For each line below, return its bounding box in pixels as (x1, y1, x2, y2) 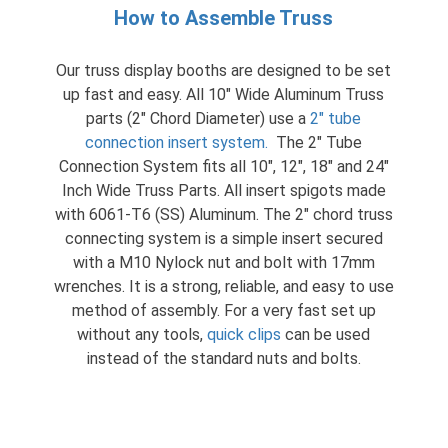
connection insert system (85, 132, 266, 152)
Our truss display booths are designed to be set (56, 60, 392, 80)
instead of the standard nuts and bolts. (86, 348, 361, 368)
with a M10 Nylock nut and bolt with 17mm (72, 252, 375, 272)
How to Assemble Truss (114, 5, 334, 30)
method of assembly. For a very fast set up (71, 300, 376, 320)
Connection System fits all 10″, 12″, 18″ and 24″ (58, 156, 389, 176)
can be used (281, 324, 371, 344)
